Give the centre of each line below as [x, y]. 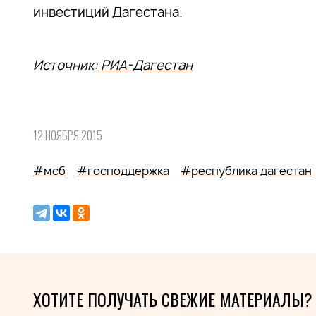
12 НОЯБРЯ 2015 [68, 135]
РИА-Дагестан [145, 65]
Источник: [66, 65]
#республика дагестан [246, 171]
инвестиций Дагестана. [108, 12]
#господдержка [123, 171]
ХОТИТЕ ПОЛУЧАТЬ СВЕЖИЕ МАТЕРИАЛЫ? [173, 299]
